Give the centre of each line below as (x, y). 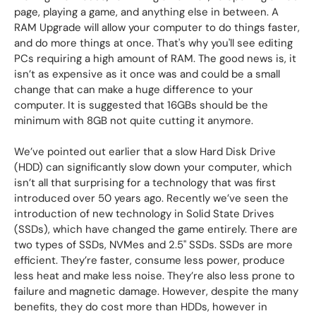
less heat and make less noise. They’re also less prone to (154, 276)
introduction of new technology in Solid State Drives (144, 214)
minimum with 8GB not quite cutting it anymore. (134, 121)
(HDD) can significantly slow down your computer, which (153, 168)
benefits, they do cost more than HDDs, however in (141, 307)
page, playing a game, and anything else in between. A (146, 12)
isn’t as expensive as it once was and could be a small (147, 74)
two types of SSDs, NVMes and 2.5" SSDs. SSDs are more (153, 245)
